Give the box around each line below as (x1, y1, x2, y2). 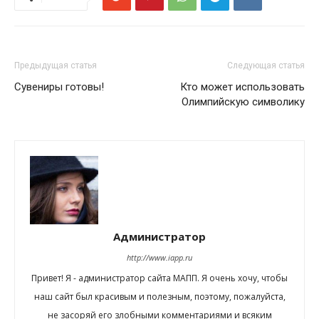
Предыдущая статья (14, 61, 97, 70)
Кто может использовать (180, 80, 305, 93)
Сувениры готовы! (14, 80, 104, 93)
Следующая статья (227, 61, 305, 70)
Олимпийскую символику (182, 95, 305, 108)
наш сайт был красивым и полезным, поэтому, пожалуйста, (33, 291, 286, 303)
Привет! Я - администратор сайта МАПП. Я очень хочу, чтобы (31, 272, 288, 284)
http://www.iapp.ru (127, 252, 192, 263)
